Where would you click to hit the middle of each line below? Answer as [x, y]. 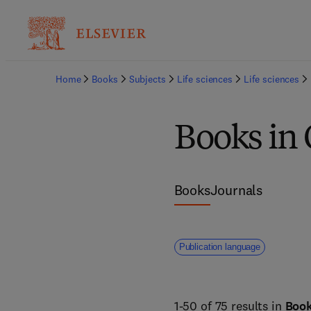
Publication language [219, 247]
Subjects [147, 79]
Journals [236, 190]
